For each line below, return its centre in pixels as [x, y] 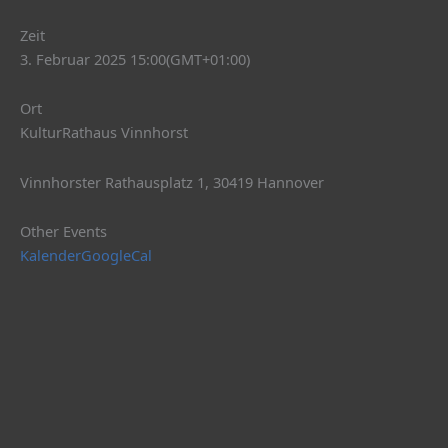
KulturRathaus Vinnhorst [104, 132]
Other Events [63, 231]
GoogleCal [116, 255]
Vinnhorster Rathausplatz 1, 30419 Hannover [172, 181]
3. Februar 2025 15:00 [93, 58]
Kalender [50, 255]
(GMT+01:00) [208, 58]
